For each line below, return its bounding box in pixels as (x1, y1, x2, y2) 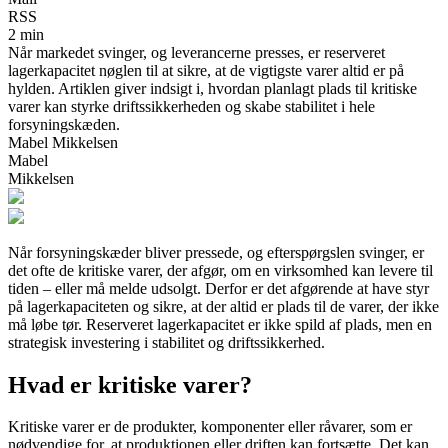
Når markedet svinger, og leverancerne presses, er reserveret (8, 43, 385, 61)
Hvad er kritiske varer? (8, 371, 252, 398)
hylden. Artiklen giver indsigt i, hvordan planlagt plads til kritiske (8, 79, 417, 97)
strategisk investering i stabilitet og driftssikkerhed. (8, 333, 325, 351)
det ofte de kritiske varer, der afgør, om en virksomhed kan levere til (8, 261, 433, 279)
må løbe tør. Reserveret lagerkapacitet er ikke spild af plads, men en (8, 315, 432, 333)
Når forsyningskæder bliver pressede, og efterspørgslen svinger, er (8, 243, 424, 261)
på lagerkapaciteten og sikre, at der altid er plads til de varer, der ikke (8, 297, 439, 315)
